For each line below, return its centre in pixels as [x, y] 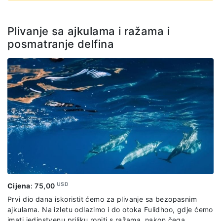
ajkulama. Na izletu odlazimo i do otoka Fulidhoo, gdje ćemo [110, 209]
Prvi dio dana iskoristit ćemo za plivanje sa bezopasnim [102, 199]
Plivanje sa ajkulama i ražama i [89, 31]
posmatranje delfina [61, 44]
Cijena [19, 185]
